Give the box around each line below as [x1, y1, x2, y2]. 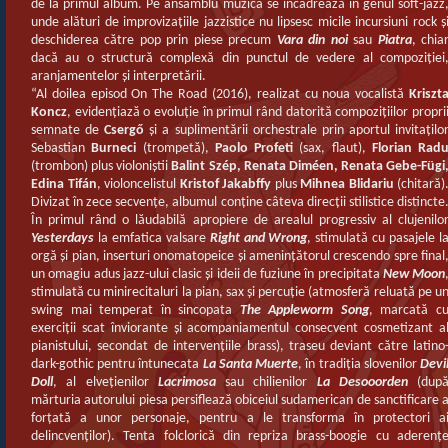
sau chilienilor [215, 375, 308, 390]
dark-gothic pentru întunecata [31, 357, 203, 372]
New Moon [382, 267, 445, 282]
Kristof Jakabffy [179, 177, 271, 192]
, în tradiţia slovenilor [298, 357, 421, 372]
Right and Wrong [209, 231, 308, 246]
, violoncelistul [96, 177, 180, 192]
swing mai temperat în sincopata [31, 303, 240, 318]
